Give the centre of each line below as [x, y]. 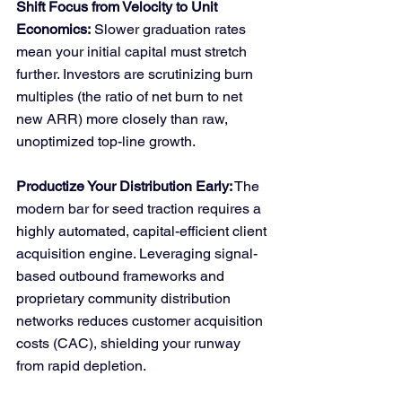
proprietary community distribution [125, 298]
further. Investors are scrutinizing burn [136, 74]
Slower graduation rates [170, 29]
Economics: [53, 29]
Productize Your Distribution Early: [124, 186]
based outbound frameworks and [122, 276]
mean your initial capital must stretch [133, 52]
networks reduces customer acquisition [141, 321]
